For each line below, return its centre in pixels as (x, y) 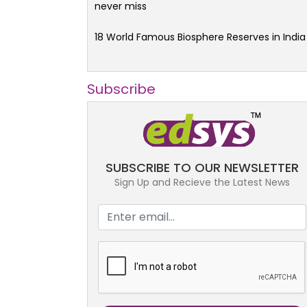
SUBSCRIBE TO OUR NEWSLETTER (202, 167)
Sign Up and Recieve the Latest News (202, 182)
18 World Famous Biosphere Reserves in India (200, 37)
